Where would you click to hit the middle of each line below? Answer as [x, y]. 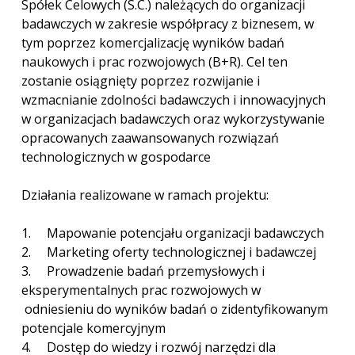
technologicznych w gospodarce [116, 157]
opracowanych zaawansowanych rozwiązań [150, 137]
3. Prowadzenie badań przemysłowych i [143, 271]
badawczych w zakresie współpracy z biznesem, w [168, 23]
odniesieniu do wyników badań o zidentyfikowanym [175, 309]
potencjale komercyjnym [94, 328]
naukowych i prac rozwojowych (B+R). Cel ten [155, 61]
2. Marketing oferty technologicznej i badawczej [169, 252]
